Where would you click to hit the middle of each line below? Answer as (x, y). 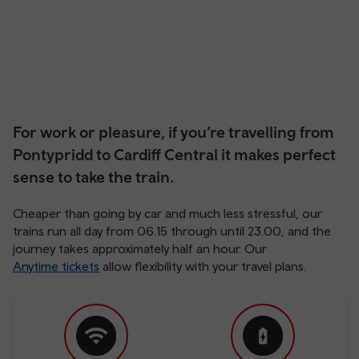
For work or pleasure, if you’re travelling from (173, 132)
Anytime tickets (56, 266)
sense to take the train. (93, 177)
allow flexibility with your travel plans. (203, 266)
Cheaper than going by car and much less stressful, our (167, 213)
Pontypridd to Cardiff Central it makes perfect (174, 154)
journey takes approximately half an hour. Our (140, 248)
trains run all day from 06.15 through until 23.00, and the (172, 231)
